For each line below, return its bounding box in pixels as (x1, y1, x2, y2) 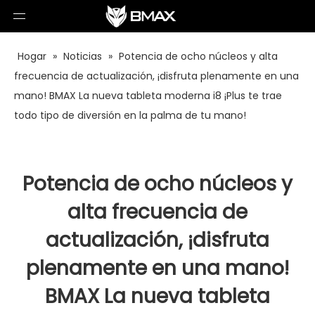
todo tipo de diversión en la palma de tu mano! (14, 108, 246, 122)
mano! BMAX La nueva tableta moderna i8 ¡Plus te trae (14, 89, 282, 103)
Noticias (63, 49, 102, 63)
